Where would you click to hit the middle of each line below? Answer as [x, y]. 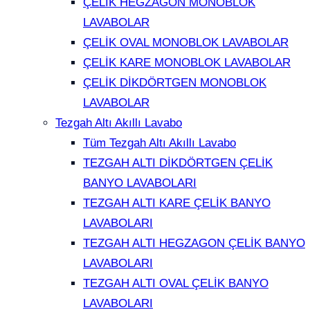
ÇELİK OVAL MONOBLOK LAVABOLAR [186, 43]
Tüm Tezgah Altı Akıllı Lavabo [159, 143]
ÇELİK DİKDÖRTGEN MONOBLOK [175, 83]
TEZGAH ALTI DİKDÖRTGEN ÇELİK [178, 163]
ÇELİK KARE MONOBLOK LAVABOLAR [187, 63]
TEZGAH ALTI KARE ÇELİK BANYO [177, 203]
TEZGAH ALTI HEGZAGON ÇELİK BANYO [194, 244]
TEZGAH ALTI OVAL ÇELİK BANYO [176, 284]
